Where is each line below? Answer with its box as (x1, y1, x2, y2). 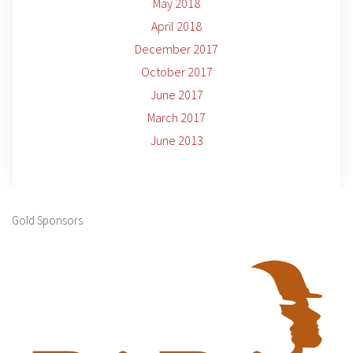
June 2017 (150, 87, 203, 102)
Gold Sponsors (12, 213, 83, 228)
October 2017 (140, 64, 213, 80)
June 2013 (150, 132, 203, 148)
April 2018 (151, 18, 202, 34)
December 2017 (135, 41, 218, 57)
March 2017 (147, 110, 206, 125)
